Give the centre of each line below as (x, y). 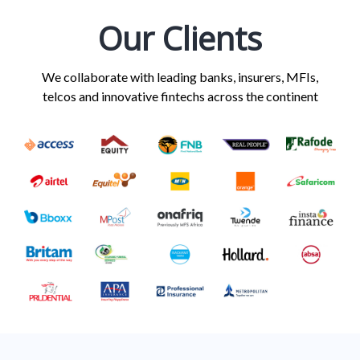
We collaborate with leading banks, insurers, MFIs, (180, 77)
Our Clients (180, 38)
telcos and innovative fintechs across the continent (180, 96)
